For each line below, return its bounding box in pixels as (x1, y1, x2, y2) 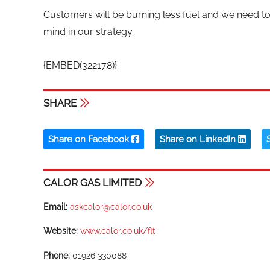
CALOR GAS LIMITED (43, 176, 142, 189)
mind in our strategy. (43, 26, 134, 38)
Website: (43, 226, 78, 236)
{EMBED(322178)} (43, 60, 117, 72)
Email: (43, 201, 67, 212)
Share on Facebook (48, 133, 131, 145)
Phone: (43, 251, 70, 261)
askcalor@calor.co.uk (70, 201, 152, 212)
